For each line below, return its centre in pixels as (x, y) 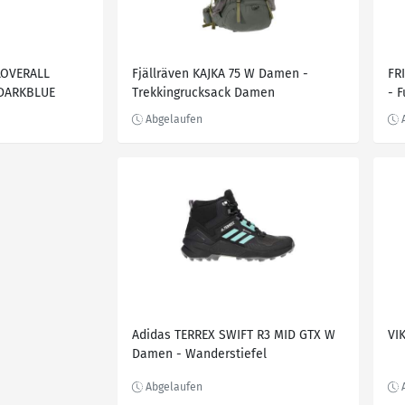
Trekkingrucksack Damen (203, 93)
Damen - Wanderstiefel (199, 354)
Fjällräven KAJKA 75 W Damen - (220, 74)
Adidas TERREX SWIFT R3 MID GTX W (234, 335)
